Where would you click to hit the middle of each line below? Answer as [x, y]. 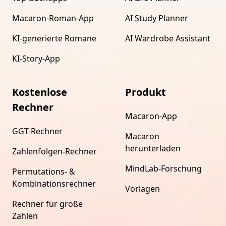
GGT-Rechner [37, 131]
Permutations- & [44, 171]
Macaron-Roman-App [53, 18]
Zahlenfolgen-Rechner [54, 151]
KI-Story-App [36, 58]
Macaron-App [151, 116]
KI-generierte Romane [54, 38]
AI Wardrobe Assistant [168, 38]
